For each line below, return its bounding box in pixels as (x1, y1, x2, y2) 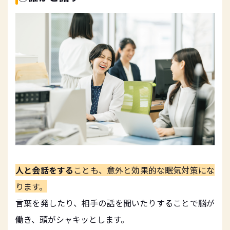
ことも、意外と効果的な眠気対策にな (73, 164, 215, 177)
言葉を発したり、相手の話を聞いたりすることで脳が (15, 197, 215, 209)
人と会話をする (15, 164, 74, 177)
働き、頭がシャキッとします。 (15, 213, 129, 226)
